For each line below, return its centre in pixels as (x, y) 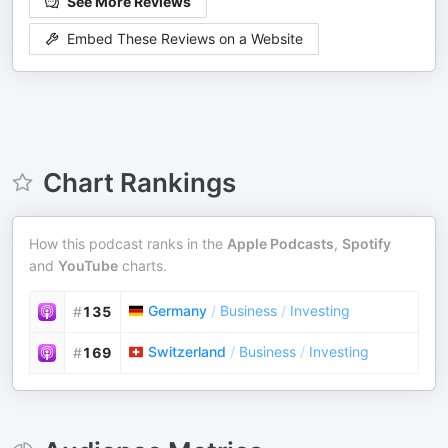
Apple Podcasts (280, 243)
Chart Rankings (139, 182)
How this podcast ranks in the (128, 243)
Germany (177, 310)
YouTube (88, 265)
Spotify (366, 243)
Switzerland (187, 351)
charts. (142, 265)
